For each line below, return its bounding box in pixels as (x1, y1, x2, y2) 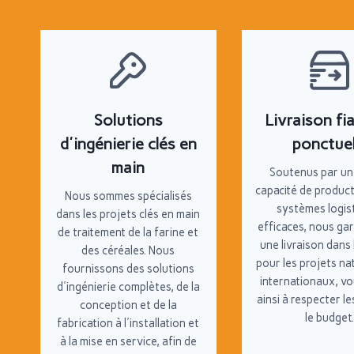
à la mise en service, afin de (59, 334, 197, 348)
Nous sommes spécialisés (64, 189, 192, 203)
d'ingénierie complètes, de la (56, 280, 200, 294)
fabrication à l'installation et (57, 316, 200, 330)
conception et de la (79, 298, 177, 312)
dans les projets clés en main (56, 207, 201, 221)
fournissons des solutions (62, 262, 194, 276)
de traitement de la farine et (58, 225, 199, 239)
